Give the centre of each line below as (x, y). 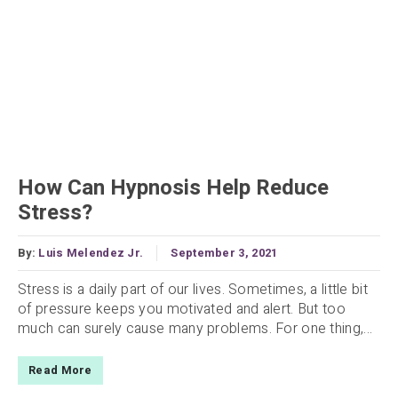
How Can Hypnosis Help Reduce (173, 188)
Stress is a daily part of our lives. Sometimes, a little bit (193, 290)
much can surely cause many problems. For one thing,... (195, 329)
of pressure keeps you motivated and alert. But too (182, 310)
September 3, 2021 (224, 254)
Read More (60, 371)
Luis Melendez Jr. (91, 254)
